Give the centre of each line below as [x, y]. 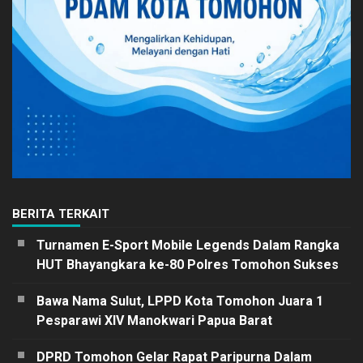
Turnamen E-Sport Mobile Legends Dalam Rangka [188, 245]
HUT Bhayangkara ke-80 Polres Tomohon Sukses [188, 264]
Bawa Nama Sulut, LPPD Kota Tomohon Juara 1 [180, 301]
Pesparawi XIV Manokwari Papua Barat [154, 320]
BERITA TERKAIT [61, 214]
